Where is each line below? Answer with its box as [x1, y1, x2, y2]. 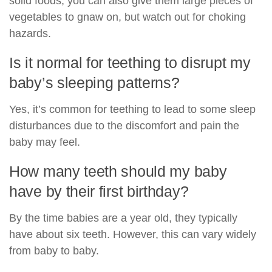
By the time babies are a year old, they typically [9, 211, 237, 224]
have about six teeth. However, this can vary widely [9, 228, 256, 240]
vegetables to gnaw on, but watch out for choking [9, 10, 246, 23]
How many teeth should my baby [9, 162, 227, 180]
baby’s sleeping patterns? [9, 73, 180, 91]
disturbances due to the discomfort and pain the [9, 119, 239, 132]
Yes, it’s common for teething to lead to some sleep [9, 103, 256, 115]
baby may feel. [9, 135, 80, 148]
